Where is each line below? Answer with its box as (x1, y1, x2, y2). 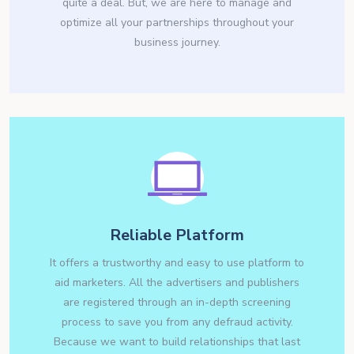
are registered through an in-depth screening (63, 295, 291, 311)
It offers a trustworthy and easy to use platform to (50, 255, 304, 271)
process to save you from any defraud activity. (61, 314, 293, 330)
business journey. (134, 35, 220, 51)
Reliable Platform (110, 224, 244, 247)
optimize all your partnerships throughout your (60, 15, 294, 31)
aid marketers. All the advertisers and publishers (55, 275, 299, 291)
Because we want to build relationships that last (54, 334, 300, 350)
